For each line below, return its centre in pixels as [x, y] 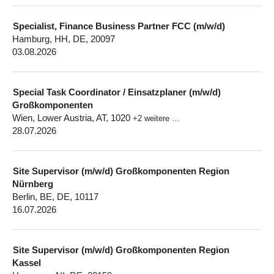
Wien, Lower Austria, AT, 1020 [72, 118]
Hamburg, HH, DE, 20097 [64, 39]
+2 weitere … [156, 118]
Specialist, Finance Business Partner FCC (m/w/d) [119, 26]
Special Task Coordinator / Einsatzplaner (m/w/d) [117, 92]
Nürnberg [33, 184]
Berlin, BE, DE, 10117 [55, 197]
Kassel [27, 263]
